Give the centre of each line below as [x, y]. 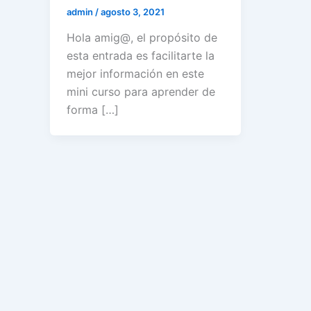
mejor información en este [135, 74]
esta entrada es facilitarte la [141, 56]
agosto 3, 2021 [133, 11]
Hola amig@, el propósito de [142, 38]
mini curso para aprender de [141, 92]
